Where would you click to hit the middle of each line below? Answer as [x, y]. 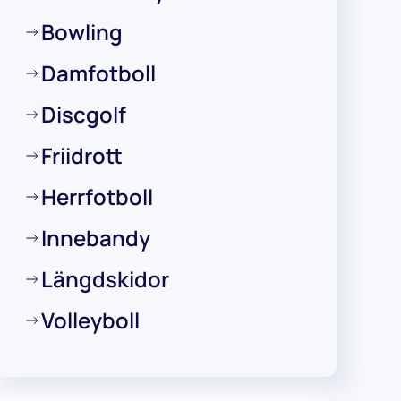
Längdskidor [105, 279]
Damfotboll [98, 73]
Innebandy [96, 238]
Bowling [82, 32]
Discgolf [84, 114]
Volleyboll [90, 320]
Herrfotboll [97, 196]
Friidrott [82, 155]
